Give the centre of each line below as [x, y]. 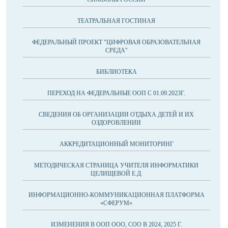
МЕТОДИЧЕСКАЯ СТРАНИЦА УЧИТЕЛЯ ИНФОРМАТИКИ [116, 165]
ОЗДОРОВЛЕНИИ [116, 123]
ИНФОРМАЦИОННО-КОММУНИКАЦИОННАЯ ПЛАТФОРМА [116, 195]
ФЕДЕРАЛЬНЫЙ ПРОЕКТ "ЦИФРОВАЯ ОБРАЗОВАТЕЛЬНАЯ [116, 42]
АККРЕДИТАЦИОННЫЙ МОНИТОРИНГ [116, 144]
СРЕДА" [116, 50]
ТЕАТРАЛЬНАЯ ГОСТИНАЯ [116, 21]
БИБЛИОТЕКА [116, 72]
